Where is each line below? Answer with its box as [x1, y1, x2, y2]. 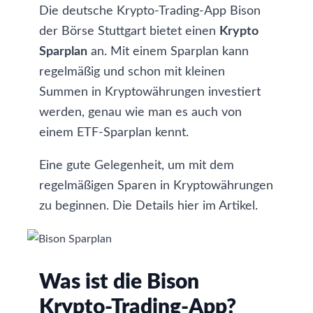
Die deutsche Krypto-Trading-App [39, 5, 230, 17]
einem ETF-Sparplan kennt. [39, 126, 189, 139]
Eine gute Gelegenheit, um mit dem [39, 159, 234, 172]
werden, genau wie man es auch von [39, 106, 242, 119]
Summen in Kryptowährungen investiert [39, 86, 261, 99]
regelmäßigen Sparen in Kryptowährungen [39, 180, 273, 192]
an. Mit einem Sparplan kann [87, 45, 249, 58]
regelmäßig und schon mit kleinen [39, 66, 225, 78]
